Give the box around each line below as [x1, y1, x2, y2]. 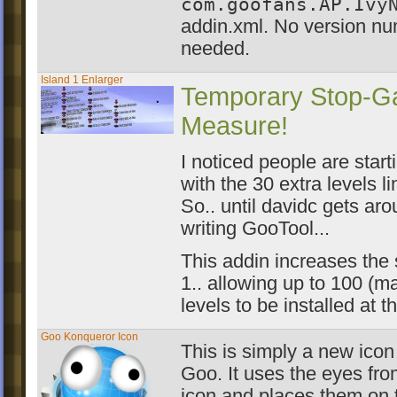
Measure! [181, 112, 288, 140]
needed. [181, 38, 250, 59]
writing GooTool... [181, 218, 330, 239]
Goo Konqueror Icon [41, 331, 138, 343]
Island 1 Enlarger [41, 74, 123, 86]
